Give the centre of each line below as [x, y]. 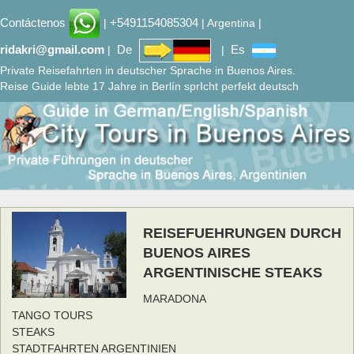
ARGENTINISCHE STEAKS [233, 273]
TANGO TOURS [52, 316]
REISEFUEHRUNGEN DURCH [243, 233]
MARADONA [175, 299]
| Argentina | [230, 23]
